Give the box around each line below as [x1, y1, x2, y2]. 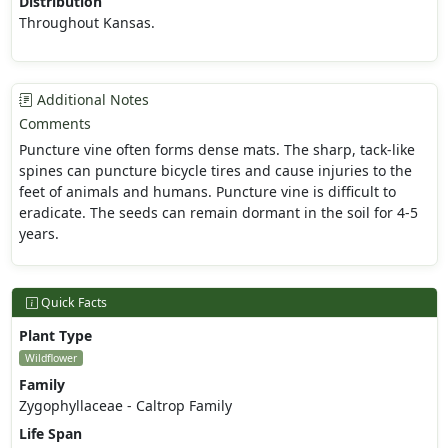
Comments [18, 114, 91, 134]
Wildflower [24, 351, 77, 366]
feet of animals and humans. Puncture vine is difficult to [18, 182, 396, 202]
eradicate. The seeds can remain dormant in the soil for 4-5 [18, 203, 418, 223]
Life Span [18, 424, 82, 444]
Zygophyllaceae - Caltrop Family [18, 396, 232, 416]
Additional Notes [32, 90, 149, 110]
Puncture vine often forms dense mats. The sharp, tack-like [18, 140, 415, 160]
